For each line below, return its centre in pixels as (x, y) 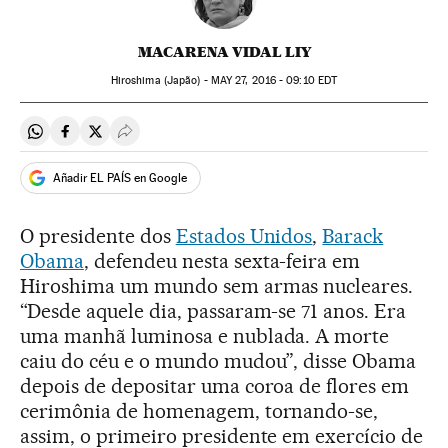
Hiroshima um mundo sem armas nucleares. (217, 286)
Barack (353, 236)
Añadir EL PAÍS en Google (120, 177)
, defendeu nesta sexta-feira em (222, 261)
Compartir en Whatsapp (116, 139)
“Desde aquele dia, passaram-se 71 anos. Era (213, 311)
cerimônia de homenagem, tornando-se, (199, 411)
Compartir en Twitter (165, 139)
